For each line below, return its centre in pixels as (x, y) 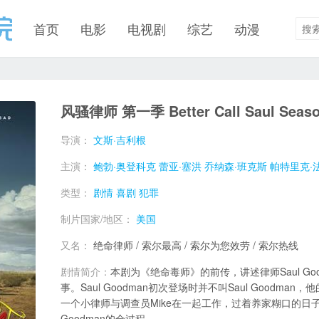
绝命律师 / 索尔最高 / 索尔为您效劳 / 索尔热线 (196, 245)
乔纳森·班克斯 (236, 166)
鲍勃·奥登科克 (125, 166)
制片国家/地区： (98, 219)
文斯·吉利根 (120, 140)
